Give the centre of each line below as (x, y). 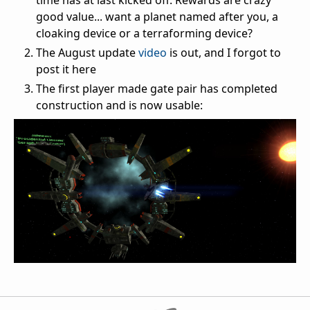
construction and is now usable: (119, 106)
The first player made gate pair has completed (157, 89)
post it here (66, 70)
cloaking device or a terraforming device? (144, 34)
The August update (87, 53)
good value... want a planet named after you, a (157, 17)
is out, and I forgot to (224, 53)
